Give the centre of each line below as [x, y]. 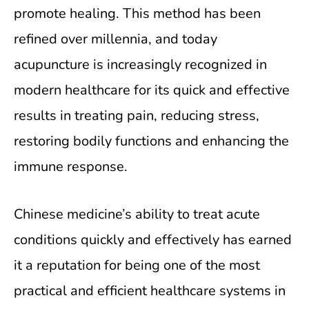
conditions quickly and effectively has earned [153, 240]
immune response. [71, 167]
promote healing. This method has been [137, 13]
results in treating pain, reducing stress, [137, 116]
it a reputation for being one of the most [137, 265]
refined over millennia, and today [116, 39]
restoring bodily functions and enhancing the [151, 141]
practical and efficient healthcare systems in [150, 291]
